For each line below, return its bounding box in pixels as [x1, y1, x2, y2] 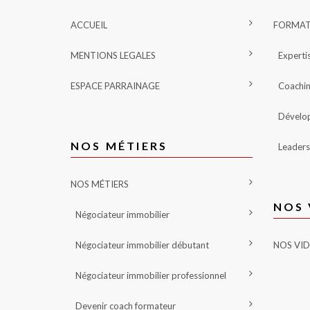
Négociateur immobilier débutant [75, 239, 209, 250]
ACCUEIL [71, 19, 107, 30]
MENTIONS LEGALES [71, 49, 156, 61]
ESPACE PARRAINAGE [71, 80, 160, 91]
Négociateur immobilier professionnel [75, 269, 226, 281]
